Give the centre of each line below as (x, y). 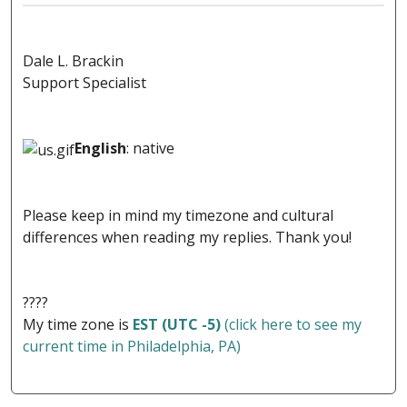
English (100, 149)
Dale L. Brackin (73, 61)
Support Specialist (84, 83)
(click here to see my (291, 325)
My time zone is (78, 325)
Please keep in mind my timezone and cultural (178, 216)
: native (150, 149)
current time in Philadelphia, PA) (132, 347)
